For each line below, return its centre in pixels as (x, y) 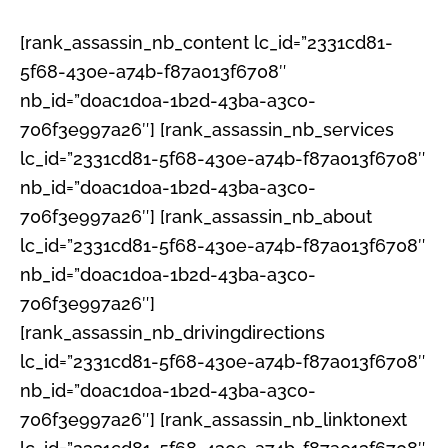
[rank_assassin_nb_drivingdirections (172, 333)
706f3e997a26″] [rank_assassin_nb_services (207, 130)
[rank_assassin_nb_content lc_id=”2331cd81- (206, 43)
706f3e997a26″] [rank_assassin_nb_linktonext (213, 420)
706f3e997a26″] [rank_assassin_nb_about (196, 217)
